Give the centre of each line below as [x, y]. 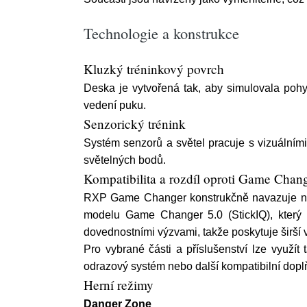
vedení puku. [115, 105]
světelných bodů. [125, 160]
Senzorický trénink [135, 124]
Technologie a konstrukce [161, 33]
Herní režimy [119, 285]
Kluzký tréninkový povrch [154, 69]
